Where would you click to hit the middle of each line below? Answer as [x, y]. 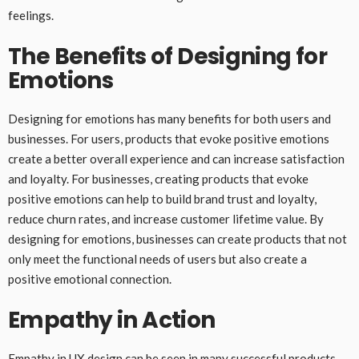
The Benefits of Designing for [168, 56]
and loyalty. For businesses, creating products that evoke [158, 178]
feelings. [31, 15]
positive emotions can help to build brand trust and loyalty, [162, 198]
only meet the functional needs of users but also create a [157, 258]
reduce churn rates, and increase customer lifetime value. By [166, 218]
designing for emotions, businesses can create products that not [177, 238]
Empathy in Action [112, 320]
